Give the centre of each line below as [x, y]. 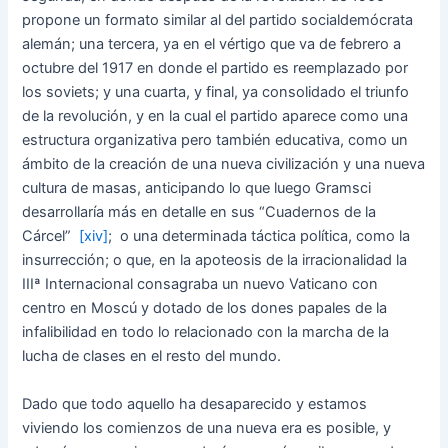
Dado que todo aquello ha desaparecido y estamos [195, 403]
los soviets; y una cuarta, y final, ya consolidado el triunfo [216, 92]
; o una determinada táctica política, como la [259, 236]
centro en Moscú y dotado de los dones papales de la [205, 308]
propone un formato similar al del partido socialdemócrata [218, 20]
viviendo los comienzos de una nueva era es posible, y [207, 427]
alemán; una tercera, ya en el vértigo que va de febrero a [212, 44]
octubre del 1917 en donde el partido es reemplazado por [215, 68]
